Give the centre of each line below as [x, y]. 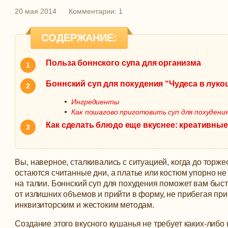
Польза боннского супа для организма [123, 63]
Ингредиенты [95, 102]
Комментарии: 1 [96, 11]
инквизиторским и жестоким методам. [84, 205]
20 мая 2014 [36, 11]
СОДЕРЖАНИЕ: [79, 38]
